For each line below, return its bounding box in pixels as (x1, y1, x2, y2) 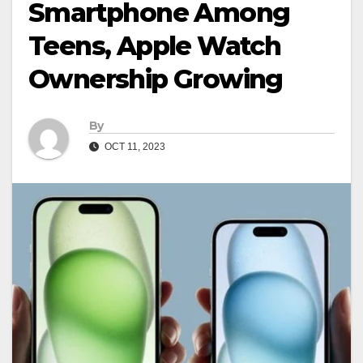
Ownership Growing (28, 63, 283, 96)
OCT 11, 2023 (102, 141, 165, 153)
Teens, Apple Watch (28, 30, 281, 62)
